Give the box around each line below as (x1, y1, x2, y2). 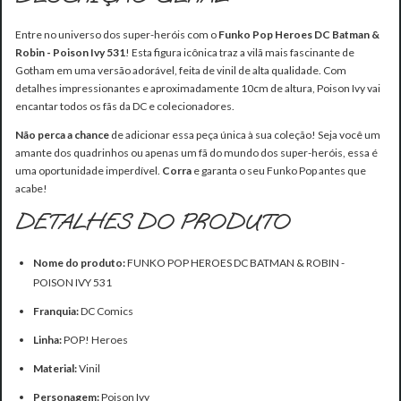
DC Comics (79, 304, 133, 319)
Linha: (33, 333, 62, 347)
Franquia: (33, 304, 79, 319)
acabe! (15, 182, 47, 196)
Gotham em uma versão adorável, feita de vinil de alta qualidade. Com (15, 64, 346, 78)
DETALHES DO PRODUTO (15, 209, 290, 236)
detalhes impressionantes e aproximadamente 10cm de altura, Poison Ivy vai (15, 81, 380, 96)
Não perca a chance (15, 128, 109, 142)
